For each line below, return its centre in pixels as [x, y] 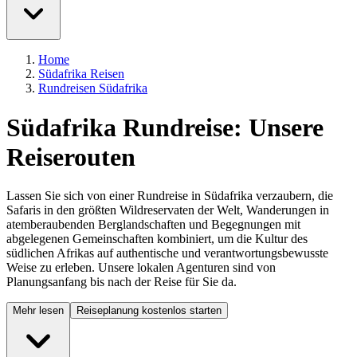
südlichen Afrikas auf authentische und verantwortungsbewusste [167, 253]
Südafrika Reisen [81, 74]
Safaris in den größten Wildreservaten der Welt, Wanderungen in [168, 210]
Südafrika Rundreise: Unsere [165, 127]
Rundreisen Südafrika [93, 88]
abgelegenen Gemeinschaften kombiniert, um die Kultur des [157, 239]
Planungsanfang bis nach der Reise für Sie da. [122, 282]
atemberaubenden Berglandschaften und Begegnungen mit [153, 225]
